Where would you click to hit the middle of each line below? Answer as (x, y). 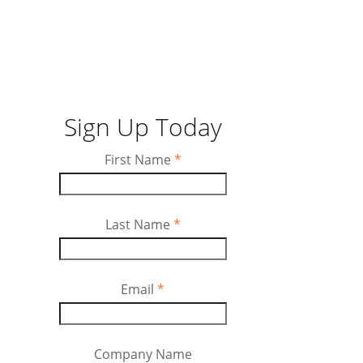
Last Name (137, 225)
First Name (137, 160)
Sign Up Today (143, 127)
